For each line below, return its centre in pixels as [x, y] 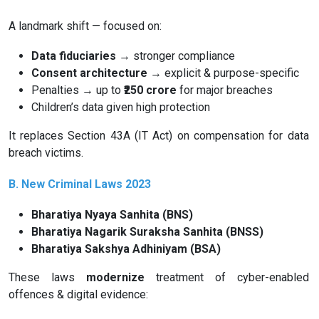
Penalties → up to [78, 90]
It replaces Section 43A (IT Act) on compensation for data [158, 135]
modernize [115, 278]
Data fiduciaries [74, 56]
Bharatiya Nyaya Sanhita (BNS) [112, 215]
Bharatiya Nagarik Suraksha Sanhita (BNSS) [147, 232]
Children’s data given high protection [121, 107]
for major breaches [225, 90]
